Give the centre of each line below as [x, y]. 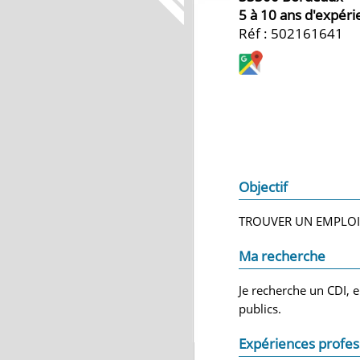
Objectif [263, 187]
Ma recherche [282, 256]
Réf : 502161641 [291, 33]
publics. [260, 309]
